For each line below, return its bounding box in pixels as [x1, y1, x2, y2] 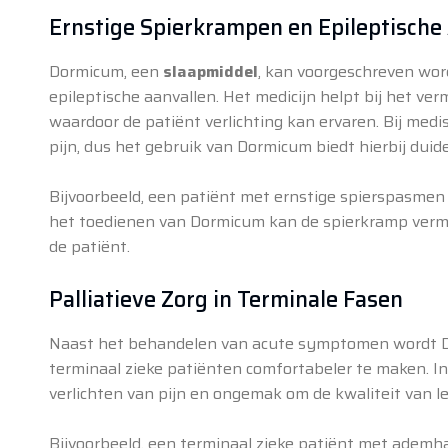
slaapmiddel [162, 58, 258, 84]
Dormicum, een [48, 58, 163, 84]
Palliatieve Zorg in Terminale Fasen [48, 281, 403, 317]
